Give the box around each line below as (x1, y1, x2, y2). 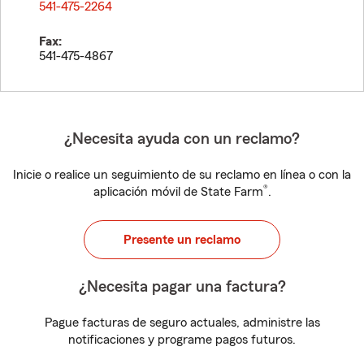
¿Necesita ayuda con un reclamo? (64, 131, 300, 147)
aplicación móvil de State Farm (93, 185, 263, 198)
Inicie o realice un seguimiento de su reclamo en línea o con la (13, 168, 351, 181)
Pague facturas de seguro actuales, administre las (44, 316, 320, 329)
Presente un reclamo (123, 233, 240, 246)
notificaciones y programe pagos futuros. (68, 333, 296, 346)
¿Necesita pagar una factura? (78, 279, 286, 295)
